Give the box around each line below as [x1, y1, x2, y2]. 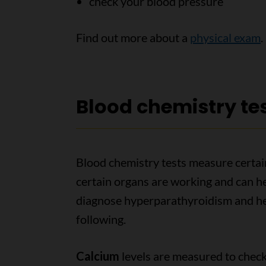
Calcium [75, 249, 119, 263]
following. [75, 212, 126, 226]
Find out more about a [75, 30, 190, 45]
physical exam [189, 30, 261, 45]
